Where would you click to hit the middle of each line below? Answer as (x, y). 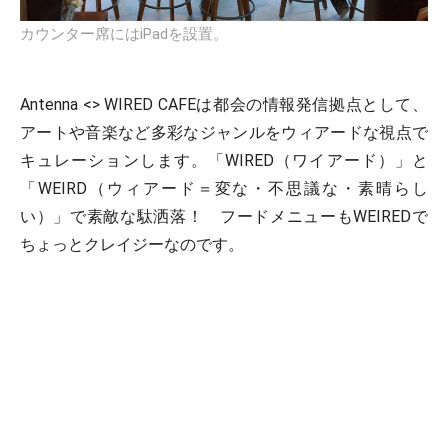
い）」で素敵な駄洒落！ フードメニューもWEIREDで (224, 216)
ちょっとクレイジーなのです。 (132, 244)
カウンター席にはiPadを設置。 (124, 34)
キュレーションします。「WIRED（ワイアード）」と (224, 160)
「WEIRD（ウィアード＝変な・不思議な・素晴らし (224, 188)
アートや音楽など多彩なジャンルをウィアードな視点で (224, 132)
